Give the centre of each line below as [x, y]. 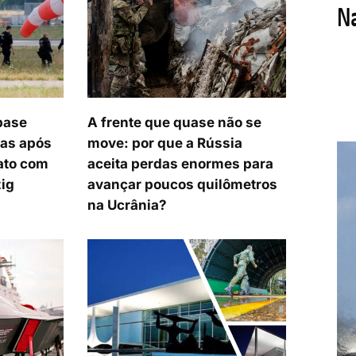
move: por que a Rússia [165, 143]
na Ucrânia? [128, 205]
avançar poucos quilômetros [183, 185]
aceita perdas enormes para [181, 164]
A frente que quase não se [175, 123]
